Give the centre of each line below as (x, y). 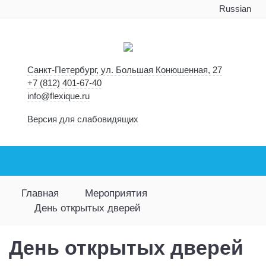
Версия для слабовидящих (83, 119)
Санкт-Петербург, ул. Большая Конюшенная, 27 (125, 70)
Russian (235, 9)
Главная (40, 193)
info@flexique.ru (59, 96)
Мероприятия (116, 193)
